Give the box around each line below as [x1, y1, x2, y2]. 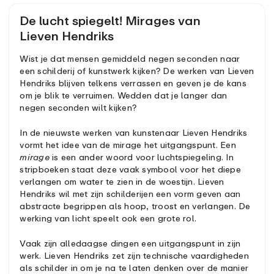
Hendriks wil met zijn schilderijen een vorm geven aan [20, 188, 241, 199]
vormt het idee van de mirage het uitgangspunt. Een [20, 139, 236, 150]
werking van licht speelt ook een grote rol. [20, 213, 197, 223]
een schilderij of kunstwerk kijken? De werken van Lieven [20, 65, 254, 76]
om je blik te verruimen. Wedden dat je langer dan [20, 90, 228, 101]
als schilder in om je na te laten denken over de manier [20, 262, 249, 273]
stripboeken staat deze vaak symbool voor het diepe [20, 164, 241, 174]
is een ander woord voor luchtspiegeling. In [49, 152, 234, 162]
